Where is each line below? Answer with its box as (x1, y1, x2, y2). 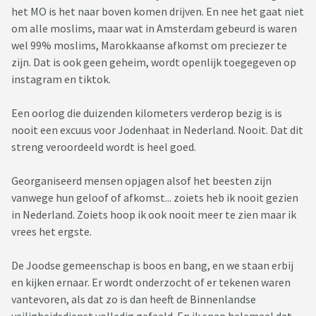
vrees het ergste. (11, 224, 94, 239)
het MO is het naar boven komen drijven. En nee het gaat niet (11, 4, 304, 19)
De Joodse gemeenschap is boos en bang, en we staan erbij (11, 258, 293, 273)
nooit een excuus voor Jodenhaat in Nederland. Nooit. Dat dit (11, 123, 303, 138)
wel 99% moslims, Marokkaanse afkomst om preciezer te (11, 38, 287, 53)
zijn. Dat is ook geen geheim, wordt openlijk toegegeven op (11, 55, 296, 70)
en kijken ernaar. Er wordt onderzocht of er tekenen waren (11, 275, 291, 290)
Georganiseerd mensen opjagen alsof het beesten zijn (11, 174, 272, 188)
